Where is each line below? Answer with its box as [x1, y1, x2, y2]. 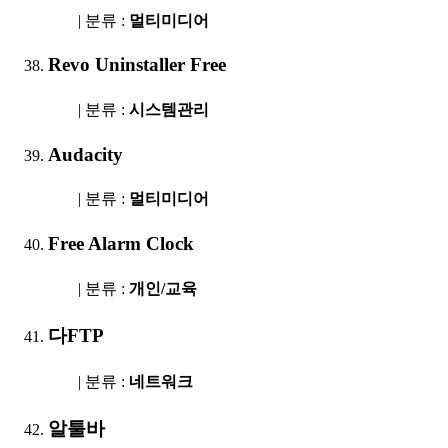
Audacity [48, 143, 123, 165]
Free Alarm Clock [48, 233, 194, 255]
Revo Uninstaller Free [48, 54, 226, 76]
